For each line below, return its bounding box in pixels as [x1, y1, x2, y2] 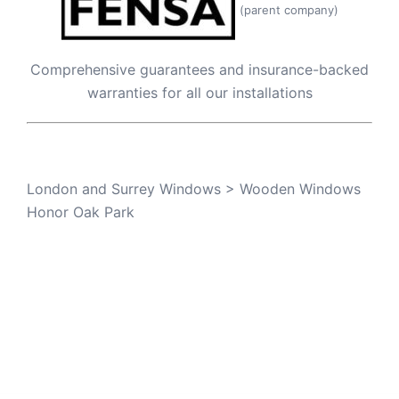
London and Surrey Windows [27, 180, 221, 199]
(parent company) [239, 2, 338, 17]
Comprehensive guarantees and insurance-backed [30, 61, 369, 79]
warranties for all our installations [86, 84, 313, 102]
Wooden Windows [240, 180, 361, 199]
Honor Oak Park [27, 203, 134, 222]
